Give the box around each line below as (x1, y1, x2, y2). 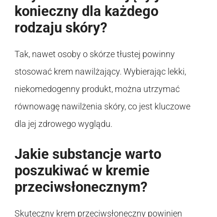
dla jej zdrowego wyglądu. (15, 118, 112, 129)
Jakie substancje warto (15, 145, 161, 162)
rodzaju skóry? (15, 19, 107, 36)
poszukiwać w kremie (15, 162, 150, 179)
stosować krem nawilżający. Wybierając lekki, (15, 66, 186, 77)
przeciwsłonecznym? (15, 178, 147, 195)
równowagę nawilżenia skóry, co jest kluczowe (15, 101, 190, 111)
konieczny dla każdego (15, 2, 158, 19)
